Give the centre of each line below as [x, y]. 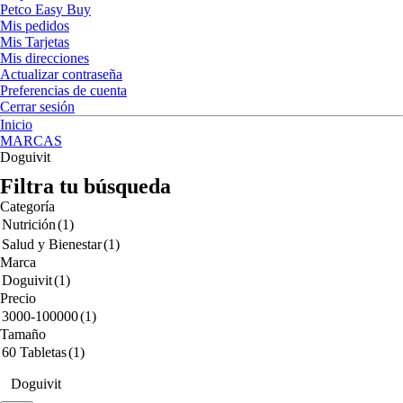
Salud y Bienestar [52, 244]
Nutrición [29, 224]
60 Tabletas [34, 352]
